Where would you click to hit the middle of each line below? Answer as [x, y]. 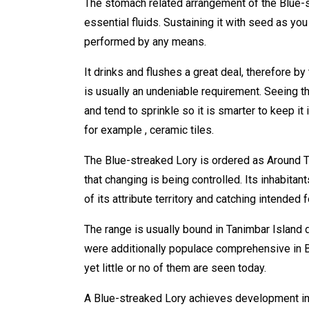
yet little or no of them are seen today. [175, 268]
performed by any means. [145, 42]
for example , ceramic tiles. [149, 130]
